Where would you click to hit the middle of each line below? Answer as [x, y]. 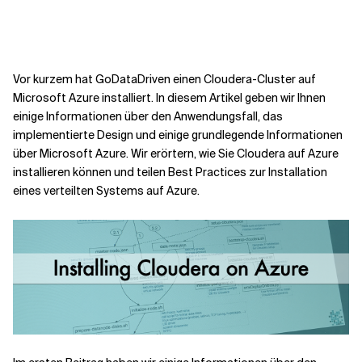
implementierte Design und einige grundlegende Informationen [178, 135]
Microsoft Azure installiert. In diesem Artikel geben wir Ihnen [169, 98]
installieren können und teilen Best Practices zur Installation [170, 172]
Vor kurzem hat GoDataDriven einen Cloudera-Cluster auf [164, 79]
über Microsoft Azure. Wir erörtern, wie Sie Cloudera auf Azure [176, 154]
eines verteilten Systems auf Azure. [106, 191]
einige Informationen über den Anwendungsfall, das [148, 116]
